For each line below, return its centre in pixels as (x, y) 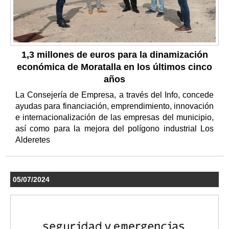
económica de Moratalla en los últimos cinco (114, 67)
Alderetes (34, 140)
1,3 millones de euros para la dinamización (114, 54)
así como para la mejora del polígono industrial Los (114, 128)
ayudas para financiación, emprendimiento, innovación (114, 106)
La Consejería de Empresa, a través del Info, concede (114, 95)
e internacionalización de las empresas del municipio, (114, 117)
